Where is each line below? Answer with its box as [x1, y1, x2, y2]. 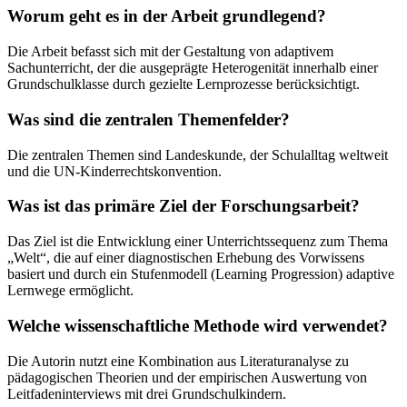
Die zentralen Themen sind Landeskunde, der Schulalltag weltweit [7, 146, 388, 163]
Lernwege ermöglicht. [7, 283, 134, 299]
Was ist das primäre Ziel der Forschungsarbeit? [7, 196, 360, 216]
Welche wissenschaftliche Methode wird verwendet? [7, 315, 388, 335]
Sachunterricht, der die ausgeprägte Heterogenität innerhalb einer [7, 60, 378, 76]
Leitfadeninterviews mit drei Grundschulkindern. [7, 385, 286, 402]
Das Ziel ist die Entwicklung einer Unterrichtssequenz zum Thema [7, 233, 388, 250]
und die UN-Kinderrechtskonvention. [7, 163, 222, 179]
